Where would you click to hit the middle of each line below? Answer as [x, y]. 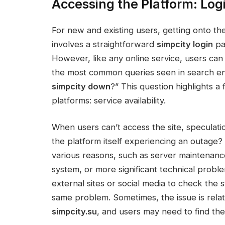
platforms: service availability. [109, 100]
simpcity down [81, 86]
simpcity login [185, 44]
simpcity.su [74, 212]
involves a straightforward [104, 44]
